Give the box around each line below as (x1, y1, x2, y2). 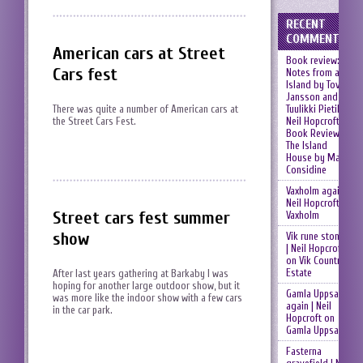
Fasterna (285, 345, 322, 357)
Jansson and (285, 91, 338, 103)
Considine (285, 164, 327, 176)
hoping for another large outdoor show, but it (53, 279, 240, 292)
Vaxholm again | (285, 185, 349, 197)
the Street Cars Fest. (53, 115, 136, 128)
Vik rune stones (285, 230, 349, 242)
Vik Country (298, 254, 345, 267)
